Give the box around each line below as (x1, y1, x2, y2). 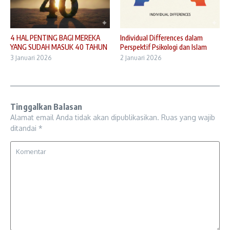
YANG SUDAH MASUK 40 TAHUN (10, 43, 107, 52)
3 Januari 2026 (10, 54, 51, 62)
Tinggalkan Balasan (10, 102, 83, 112)
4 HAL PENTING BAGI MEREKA (10, 33, 100, 43)
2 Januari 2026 (120, 54, 161, 62)
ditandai (10, 124, 39, 133)
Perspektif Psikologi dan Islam (120, 43, 207, 52)
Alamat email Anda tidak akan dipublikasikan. (10, 113, 159, 122)
